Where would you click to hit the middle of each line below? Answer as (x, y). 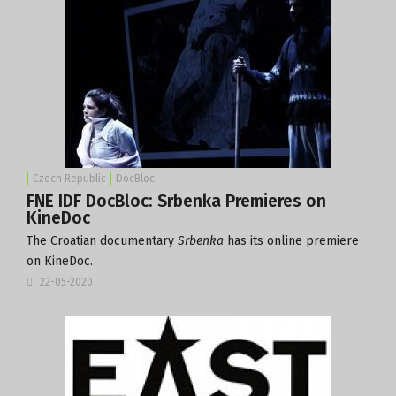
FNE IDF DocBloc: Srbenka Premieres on (176, 201)
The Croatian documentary (102, 240)
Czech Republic (69, 178)
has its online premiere (291, 240)
